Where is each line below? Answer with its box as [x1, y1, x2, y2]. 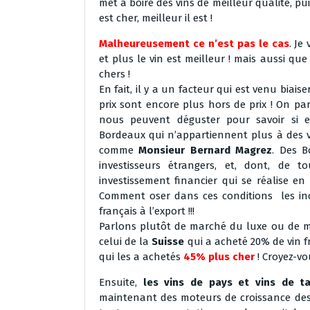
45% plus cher [183, 250, 257, 263]
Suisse [152, 235, 188, 248]
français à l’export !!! [99, 205, 194, 217]
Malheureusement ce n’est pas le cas [99, 37, 289, 50]
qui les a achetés [99, 250, 183, 263]
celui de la [99, 235, 152, 248]
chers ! [99, 68, 130, 80]
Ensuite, [99, 276, 143, 289]
